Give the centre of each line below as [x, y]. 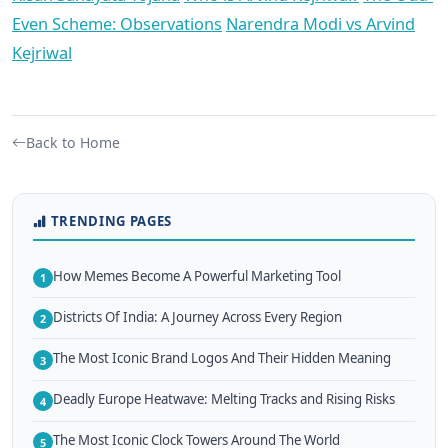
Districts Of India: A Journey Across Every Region [197, 316]
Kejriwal [42, 53]
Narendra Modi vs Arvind [320, 24]
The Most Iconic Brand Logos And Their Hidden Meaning [222, 358]
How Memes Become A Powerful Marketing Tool [197, 275]
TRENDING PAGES [111, 221]
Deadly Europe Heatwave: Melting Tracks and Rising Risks [224, 399]
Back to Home [73, 143]
